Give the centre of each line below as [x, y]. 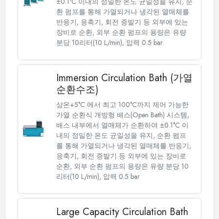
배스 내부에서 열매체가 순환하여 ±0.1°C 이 [123, 125]
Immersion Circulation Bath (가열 [125, 78]
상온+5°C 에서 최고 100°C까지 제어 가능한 [123, 105]
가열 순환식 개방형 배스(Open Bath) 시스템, [123, 115]
